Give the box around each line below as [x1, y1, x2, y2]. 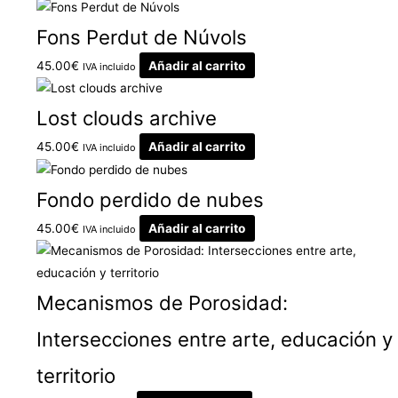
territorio [36, 363, 116, 388]
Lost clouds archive [36, 106, 218, 131]
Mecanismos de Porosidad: [36, 291, 289, 315]
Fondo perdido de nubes [36, 187, 265, 212]
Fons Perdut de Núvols [36, 24, 248, 49]
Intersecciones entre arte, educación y [36, 327, 394, 352]
